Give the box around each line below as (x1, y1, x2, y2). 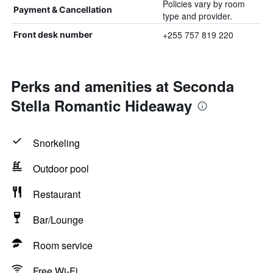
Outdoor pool (33, 161, 89, 175)
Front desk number (13, 29, 93, 40)
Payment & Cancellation (13, 4, 112, 15)
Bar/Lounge (33, 213, 83, 227)
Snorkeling (33, 136, 80, 150)
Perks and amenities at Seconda (11, 76, 234, 96)
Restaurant (33, 187, 80, 201)
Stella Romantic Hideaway (11, 95, 192, 116)
